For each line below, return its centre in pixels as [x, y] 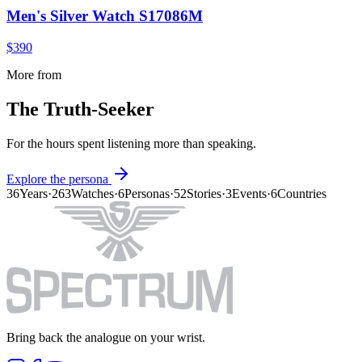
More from [34, 74]
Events [249, 193]
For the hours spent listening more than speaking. [131, 143]
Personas [147, 193]
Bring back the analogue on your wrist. [106, 337]
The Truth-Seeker [80, 109]
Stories [204, 193]
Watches [93, 193]
